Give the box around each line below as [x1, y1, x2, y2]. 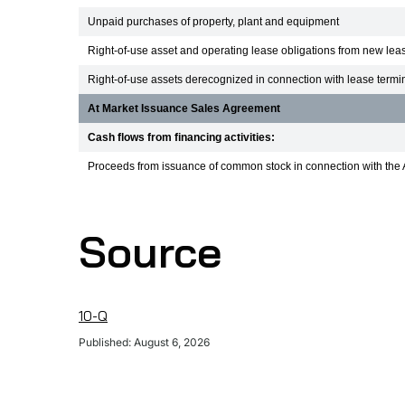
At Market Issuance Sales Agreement [88, 103, 280, 114]
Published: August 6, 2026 [79, 335, 210, 349]
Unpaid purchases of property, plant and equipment [88, 16, 339, 27]
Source [79, 224, 221, 278]
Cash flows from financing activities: [88, 132, 275, 143]
